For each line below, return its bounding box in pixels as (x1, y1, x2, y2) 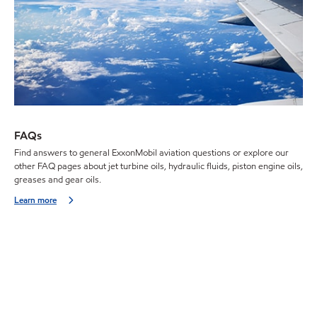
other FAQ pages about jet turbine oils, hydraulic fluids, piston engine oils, (14, 160, 303, 173)
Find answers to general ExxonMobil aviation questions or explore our (14, 146, 289, 160)
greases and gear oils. (14, 173, 101, 187)
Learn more (14, 194, 57, 207)
